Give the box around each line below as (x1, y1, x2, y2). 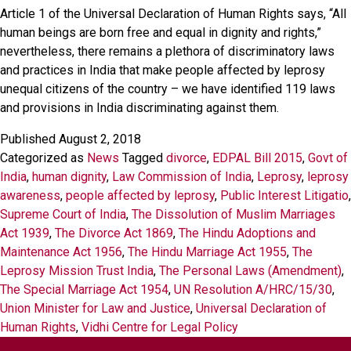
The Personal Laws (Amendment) (159, 263, 342, 278)
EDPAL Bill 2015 (212, 150, 302, 165)
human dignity (32, 169, 107, 184)
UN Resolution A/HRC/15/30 (174, 282, 332, 297)
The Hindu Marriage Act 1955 (128, 244, 287, 259)
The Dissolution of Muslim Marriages (132, 207, 335, 222)
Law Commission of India (112, 169, 251, 184)
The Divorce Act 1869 (55, 226, 173, 241)
